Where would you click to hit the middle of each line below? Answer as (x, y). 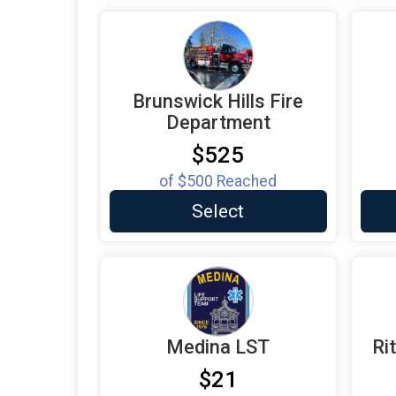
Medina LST (218, 346)
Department (218, 122)
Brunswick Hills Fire (218, 101)
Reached (245, 181)
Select (218, 210)
